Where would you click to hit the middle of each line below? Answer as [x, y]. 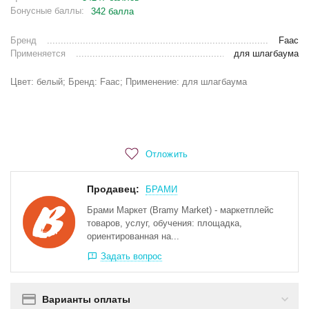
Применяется [38, 54]
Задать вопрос [132, 256]
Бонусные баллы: [48, 11]
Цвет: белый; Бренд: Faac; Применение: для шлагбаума [129, 82]
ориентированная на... [133, 237]
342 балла [113, 12]
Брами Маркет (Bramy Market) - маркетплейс [181, 210]
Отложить [167, 154]
